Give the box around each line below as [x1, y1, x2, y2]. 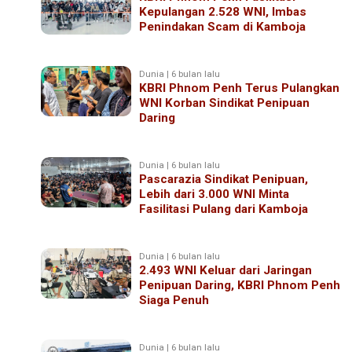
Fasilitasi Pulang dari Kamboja [139, 201, 309, 216]
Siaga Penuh [139, 292, 210, 307]
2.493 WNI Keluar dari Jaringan [139, 262, 313, 277]
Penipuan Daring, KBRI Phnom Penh [139, 277, 341, 292]
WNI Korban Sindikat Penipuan [139, 95, 310, 110]
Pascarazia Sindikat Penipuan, [139, 171, 309, 186]
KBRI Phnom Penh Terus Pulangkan [139, 80, 340, 95]
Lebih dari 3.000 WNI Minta [139, 186, 290, 201]
